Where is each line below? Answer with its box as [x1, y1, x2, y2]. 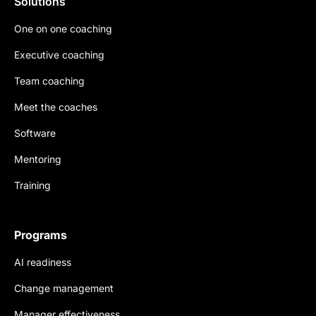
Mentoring [14, 153, 61, 166]
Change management [14, 282, 114, 295]
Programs [14, 228, 67, 243]
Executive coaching [14, 49, 104, 61]
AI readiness [14, 256, 71, 269]
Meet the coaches [14, 101, 97, 114]
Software [14, 127, 56, 140]
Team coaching [14, 75, 85, 87]
